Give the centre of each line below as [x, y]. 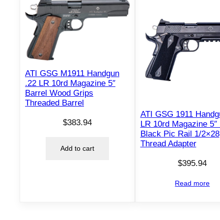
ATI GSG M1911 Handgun [72, 74]
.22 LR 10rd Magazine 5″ [70, 83]
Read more [192, 183]
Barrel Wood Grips [59, 93]
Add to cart [77, 149]
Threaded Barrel [55, 103]
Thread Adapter [168, 144]
